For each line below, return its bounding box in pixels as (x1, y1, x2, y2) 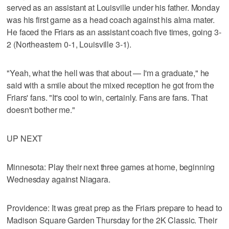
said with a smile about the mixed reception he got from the (7, 79, 215, 91)
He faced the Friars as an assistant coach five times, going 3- (7, 26, 221, 38)
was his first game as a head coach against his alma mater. (7, 13, 215, 26)
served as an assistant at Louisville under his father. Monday (7, 1, 220, 13)
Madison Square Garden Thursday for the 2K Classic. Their (7, 214, 217, 226)
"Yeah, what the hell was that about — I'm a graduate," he (7, 66, 210, 79)
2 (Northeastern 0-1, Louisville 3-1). (7, 38, 132, 50)
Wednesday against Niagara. (7, 173, 110, 185)
